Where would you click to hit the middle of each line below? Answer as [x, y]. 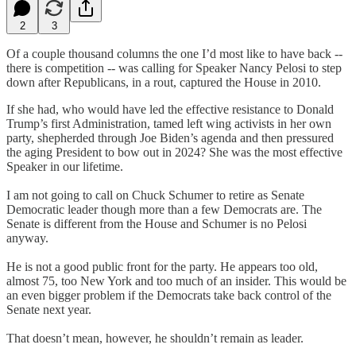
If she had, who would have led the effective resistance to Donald [170, 109]
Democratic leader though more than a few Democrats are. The [164, 209]
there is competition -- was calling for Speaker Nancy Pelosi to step [174, 68]
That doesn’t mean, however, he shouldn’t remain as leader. [155, 338]
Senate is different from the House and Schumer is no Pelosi [157, 223]
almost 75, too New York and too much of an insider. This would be [176, 281]
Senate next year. [49, 309]
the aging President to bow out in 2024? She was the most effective [174, 152]
